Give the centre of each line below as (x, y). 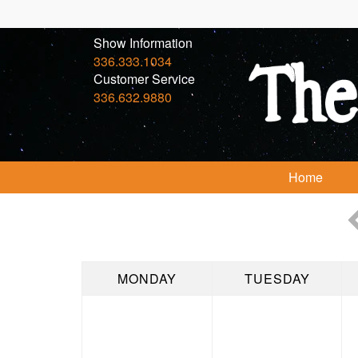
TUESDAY (277, 278)
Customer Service (144, 79)
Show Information (143, 43)
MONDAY (147, 278)
